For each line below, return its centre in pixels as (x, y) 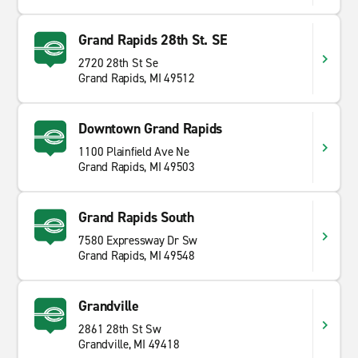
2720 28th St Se (118, 63)
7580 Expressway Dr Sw (138, 241)
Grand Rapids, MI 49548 (137, 256)
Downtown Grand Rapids (151, 129)
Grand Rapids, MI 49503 (137, 167)
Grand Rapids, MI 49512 (137, 78)
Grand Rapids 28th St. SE (153, 40)
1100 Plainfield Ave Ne (134, 152)
